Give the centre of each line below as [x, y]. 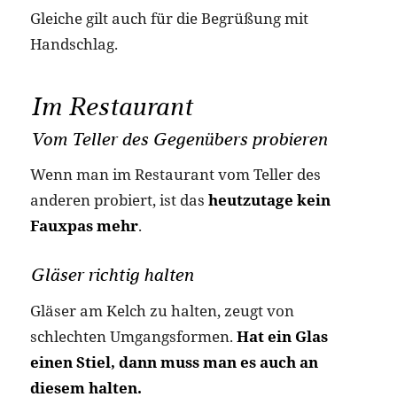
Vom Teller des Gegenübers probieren [178, 139]
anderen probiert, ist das [119, 200]
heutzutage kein [269, 200]
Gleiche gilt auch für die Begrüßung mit [169, 18]
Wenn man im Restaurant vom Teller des [175, 175]
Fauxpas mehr [84, 226]
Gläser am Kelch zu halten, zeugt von [162, 311]
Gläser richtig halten [111, 275]
